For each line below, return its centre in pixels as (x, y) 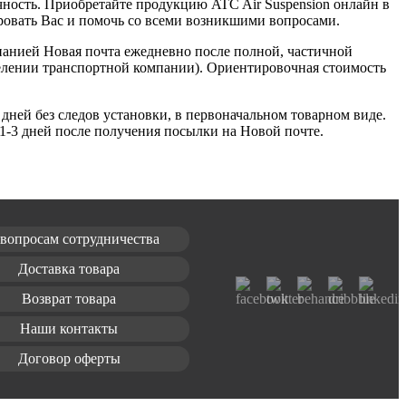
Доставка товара (69, 269)
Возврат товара (69, 299)
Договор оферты (69, 359)
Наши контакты (69, 329)
